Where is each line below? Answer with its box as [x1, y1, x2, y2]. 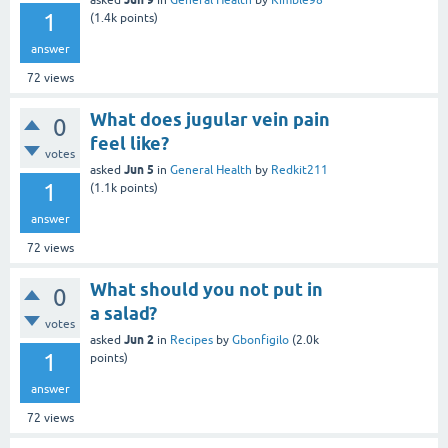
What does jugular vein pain [90, 109, 330, 130]
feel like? [90, 133, 169, 154]
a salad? [90, 303, 157, 324]
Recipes [170, 333, 213, 347]
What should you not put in [90, 279, 323, 300]
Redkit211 [271, 163, 328, 177]
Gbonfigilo [232, 333, 289, 347]
